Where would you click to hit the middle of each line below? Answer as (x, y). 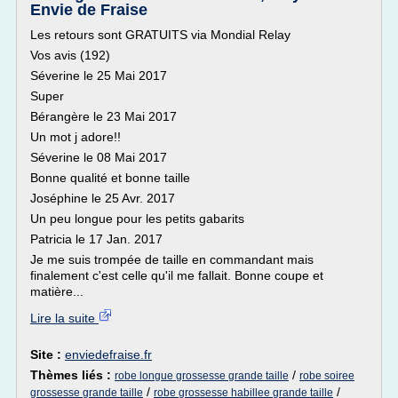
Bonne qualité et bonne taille (110, 178)
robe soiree (327, 376)
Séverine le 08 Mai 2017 (99, 157)
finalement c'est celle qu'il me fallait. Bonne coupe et (177, 275)
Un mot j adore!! (76, 137)
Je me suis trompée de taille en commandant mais (172, 259)
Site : (48, 354)
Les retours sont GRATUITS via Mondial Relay (160, 35)
